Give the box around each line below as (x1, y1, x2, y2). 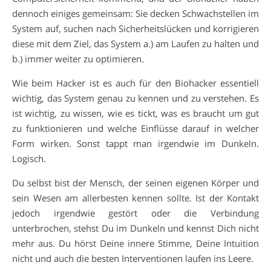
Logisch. (12, 152, 46, 165)
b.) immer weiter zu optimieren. (12, 52, 144, 65)
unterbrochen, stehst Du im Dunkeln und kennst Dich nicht (12, 221, 259, 234)
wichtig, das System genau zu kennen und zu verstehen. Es (12, 91, 259, 104)
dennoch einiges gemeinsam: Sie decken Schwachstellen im (12, 7, 259, 19)
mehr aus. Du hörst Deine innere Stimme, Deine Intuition (12, 237, 259, 249)
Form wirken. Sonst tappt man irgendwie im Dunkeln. (12, 137, 259, 149)
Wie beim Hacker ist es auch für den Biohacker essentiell (12, 76, 259, 89)
